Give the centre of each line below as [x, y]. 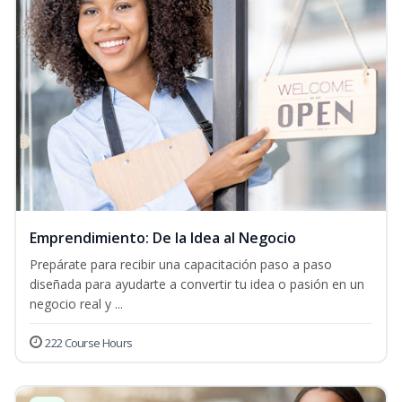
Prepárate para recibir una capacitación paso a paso [181, 265]
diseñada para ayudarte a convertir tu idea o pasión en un [197, 284]
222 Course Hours [89, 343]
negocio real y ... [76, 304]
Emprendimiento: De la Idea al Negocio [163, 238]
